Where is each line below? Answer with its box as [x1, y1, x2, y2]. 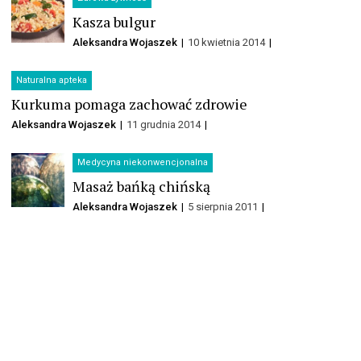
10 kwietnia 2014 [188, 36, 268, 49]
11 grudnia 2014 [127, 118, 203, 131]
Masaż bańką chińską [73, 176, 211, 197]
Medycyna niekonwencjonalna [77, 157, 209, 168]
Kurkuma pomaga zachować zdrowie [11, 94, 247, 114]
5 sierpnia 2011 [188, 201, 261, 214]
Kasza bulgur [73, 12, 156, 32]
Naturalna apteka [16, 75, 87, 86]
